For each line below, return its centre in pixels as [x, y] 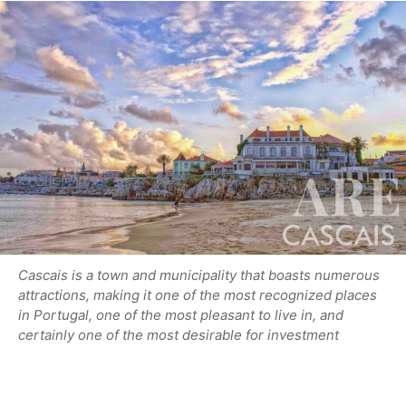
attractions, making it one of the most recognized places [198, 295]
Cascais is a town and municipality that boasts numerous [199, 275]
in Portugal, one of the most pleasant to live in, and [181, 315]
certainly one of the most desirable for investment [179, 335]
